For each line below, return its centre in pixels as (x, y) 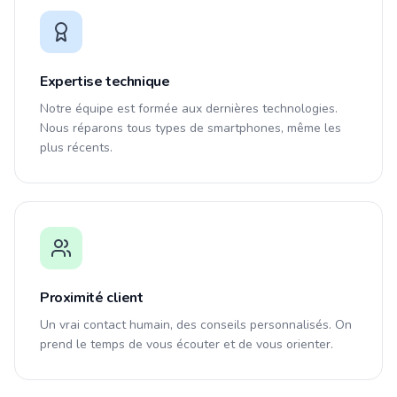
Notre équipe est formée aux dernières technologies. (189, 109)
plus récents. (76, 148)
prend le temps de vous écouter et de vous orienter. (187, 344)
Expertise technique (105, 82)
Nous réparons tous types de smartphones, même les (191, 128)
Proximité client (92, 298)
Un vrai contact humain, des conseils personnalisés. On (196, 325)
